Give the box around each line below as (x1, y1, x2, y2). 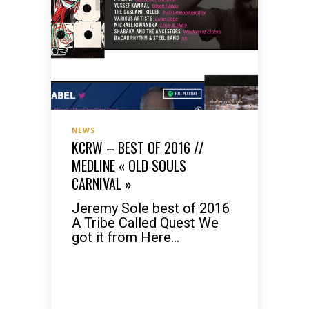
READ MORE (88, 267, 136, 277)
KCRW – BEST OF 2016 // (72, 137, 203, 158)
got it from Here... (72, 229, 179, 246)
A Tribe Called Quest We (72, 215, 219, 231)
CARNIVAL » (72, 173, 132, 194)
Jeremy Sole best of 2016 (72, 200, 230, 217)
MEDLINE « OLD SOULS (72, 155, 186, 176)
